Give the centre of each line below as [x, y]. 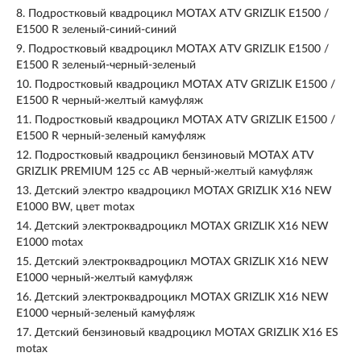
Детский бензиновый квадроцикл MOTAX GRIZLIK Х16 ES [187, 333]
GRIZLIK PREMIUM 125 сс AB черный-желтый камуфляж [164, 172]
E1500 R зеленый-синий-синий [96, 30]
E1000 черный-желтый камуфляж [104, 278]
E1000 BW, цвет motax [75, 207]
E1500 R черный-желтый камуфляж [110, 101]
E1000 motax [50, 243]
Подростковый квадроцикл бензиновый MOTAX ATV [174, 156]
